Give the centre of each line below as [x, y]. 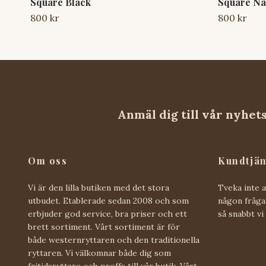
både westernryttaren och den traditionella [114, 240]
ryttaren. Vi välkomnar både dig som [99, 253]
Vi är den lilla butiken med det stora [99, 187]
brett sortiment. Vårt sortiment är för [104, 227]
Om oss [48, 160]
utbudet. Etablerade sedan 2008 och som [108, 200]
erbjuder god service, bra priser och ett [107, 213]
